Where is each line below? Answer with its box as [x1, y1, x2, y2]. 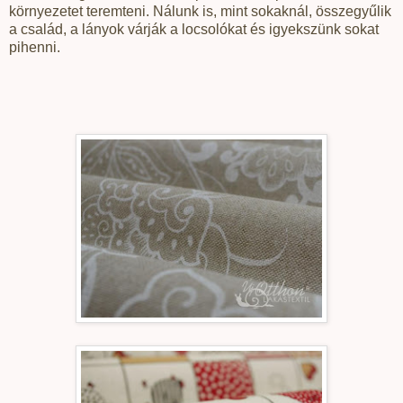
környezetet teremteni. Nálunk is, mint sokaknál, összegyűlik [9, 3, 391, 19]
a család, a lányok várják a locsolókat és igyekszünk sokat [9, 21, 379, 37]
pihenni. [9, 39, 60, 55]
